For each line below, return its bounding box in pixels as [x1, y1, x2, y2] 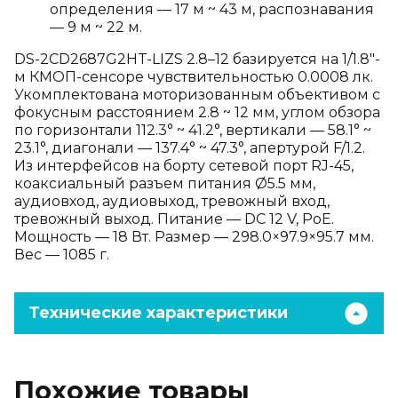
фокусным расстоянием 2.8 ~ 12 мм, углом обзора [14, 104, 380, 121]
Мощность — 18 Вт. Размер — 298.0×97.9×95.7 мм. [14, 228, 374, 245]
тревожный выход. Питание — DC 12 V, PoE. [14, 211, 334, 227]
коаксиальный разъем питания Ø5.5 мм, [14, 175, 315, 192]
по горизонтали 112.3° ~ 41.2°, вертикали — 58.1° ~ [14, 122, 371, 139]
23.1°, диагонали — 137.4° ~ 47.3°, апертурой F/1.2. [14, 139, 365, 156]
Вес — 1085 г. [14, 246, 109, 263]
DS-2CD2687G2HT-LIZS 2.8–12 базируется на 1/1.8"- [14, 51, 380, 68]
